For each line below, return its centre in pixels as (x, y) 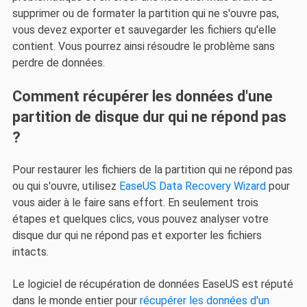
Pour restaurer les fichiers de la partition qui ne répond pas (152, 170)
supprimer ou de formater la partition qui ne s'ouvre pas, (145, 13)
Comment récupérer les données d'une (142, 97)
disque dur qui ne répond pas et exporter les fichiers (137, 236)
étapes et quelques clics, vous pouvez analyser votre (140, 219)
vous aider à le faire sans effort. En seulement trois (135, 203)
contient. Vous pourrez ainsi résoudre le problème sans (143, 46)
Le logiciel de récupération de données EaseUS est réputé (152, 284)
